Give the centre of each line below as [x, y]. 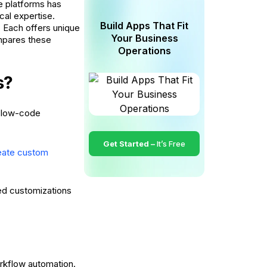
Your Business [144, 38]
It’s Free [171, 144]
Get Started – [130, 144]
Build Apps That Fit [144, 26]
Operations [144, 51]
